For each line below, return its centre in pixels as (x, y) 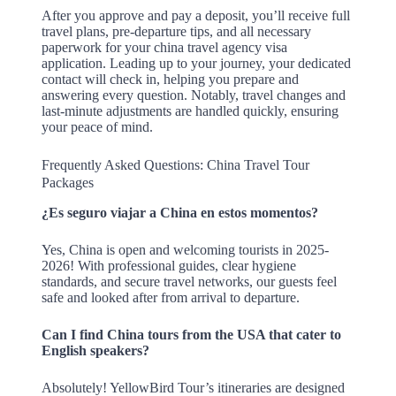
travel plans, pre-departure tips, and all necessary (176, 32)
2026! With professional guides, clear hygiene (168, 266)
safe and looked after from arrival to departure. (170, 298)
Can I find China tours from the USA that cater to (191, 335)
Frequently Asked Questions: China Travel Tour (175, 165)
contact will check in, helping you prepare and (170, 80)
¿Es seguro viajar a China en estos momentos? (179, 213)
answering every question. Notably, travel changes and (193, 95)
